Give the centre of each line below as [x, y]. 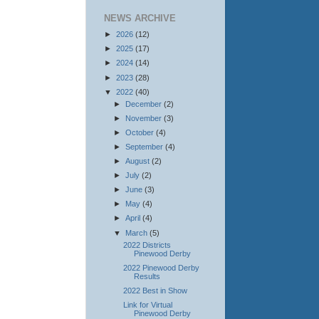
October [140, 133]
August [138, 161]
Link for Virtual [147, 305]
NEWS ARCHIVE [140, 19]
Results [147, 276]
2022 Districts [147, 245]
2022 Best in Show [155, 291]
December [144, 104]
